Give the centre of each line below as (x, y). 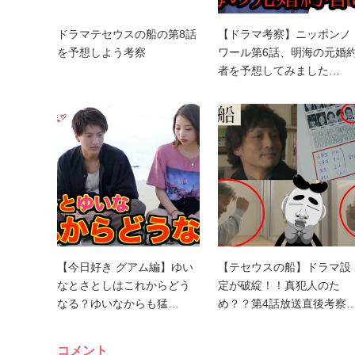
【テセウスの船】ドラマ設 (284, 267)
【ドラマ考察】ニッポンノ (284, 34)
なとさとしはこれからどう (124, 286)
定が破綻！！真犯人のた (279, 286)
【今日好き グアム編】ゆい (125, 267)
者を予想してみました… (279, 71)
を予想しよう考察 (101, 53)
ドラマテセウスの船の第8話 (127, 34)
